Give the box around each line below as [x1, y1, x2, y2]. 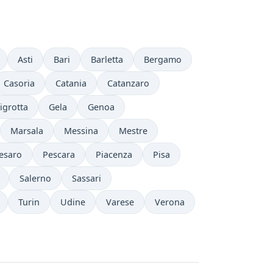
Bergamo [144, 54, 182, 65]
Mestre [119, 125, 147, 136]
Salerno [19, 172, 51, 184]
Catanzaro [107, 77, 149, 89]
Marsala [10, 125, 43, 136]
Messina [64, 125, 98, 136]
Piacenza [96, 149, 132, 160]
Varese [106, 196, 134, 208]
